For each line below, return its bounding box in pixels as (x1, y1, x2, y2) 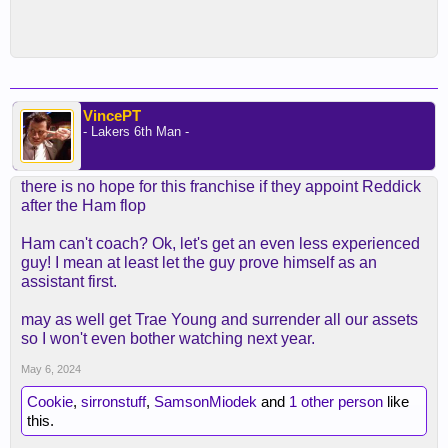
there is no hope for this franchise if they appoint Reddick (21, 178, 421, 195)
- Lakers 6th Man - (83, 124, 189, 139)
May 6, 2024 (21, 363, 81, 375)
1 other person (289, 393, 383, 410)
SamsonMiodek (154, 393, 257, 410)
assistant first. (21, 273, 117, 290)
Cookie (27, 393, 73, 410)
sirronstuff (81, 393, 146, 410)
